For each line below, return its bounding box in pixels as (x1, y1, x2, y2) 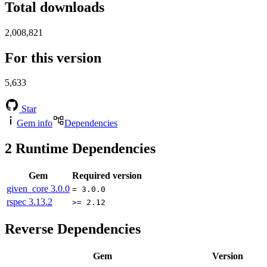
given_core (7, 184, 51, 194)
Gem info (17, 118, 52, 129)
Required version (72, 170, 142, 181)
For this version (5, 49, 101, 66)
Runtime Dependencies (12, 141, 156, 157)
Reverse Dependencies (5, 221, 141, 237)
